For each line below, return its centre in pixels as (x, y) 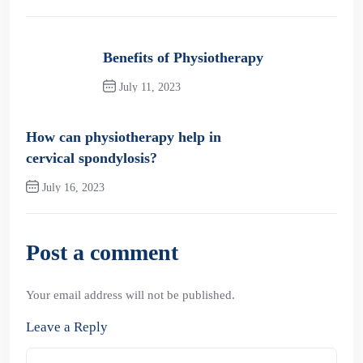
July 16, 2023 (72, 188)
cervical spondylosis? (92, 158)
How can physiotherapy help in (124, 137)
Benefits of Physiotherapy (183, 58)
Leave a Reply (67, 327)
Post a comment (102, 252)
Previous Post (158, 114)
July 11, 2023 (148, 87)
